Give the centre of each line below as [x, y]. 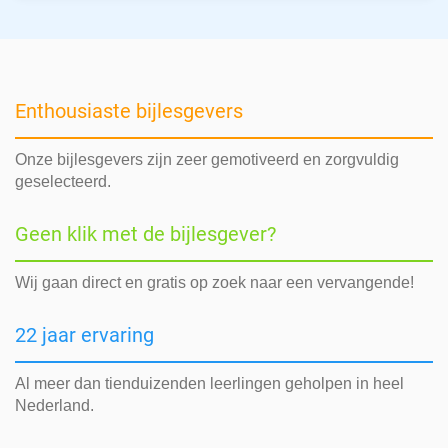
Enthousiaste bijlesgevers [129, 111]
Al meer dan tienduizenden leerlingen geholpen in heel [209, 384]
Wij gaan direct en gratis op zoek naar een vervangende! [214, 283]
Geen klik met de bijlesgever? [145, 234]
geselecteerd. [63, 182]
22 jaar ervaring [84, 335]
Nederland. [54, 406]
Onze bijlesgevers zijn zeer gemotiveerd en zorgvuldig [207, 160]
